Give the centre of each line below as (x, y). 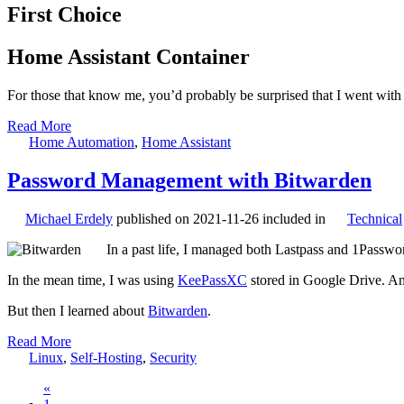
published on (155, 218)
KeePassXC (212, 280)
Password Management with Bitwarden (189, 181)
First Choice (64, 15)
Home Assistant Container (129, 57)
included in (296, 218)
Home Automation (82, 142)
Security (173, 357)
